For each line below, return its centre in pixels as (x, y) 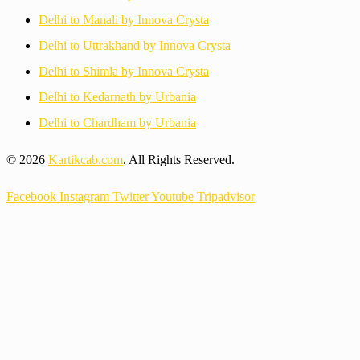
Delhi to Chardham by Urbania (117, 122)
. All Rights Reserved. (179, 159)
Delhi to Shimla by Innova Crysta (124, 71)
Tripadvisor (226, 196)
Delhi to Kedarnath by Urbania (117, 96)
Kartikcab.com (86, 159)
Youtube (172, 196)
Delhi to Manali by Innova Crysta (124, 19)
